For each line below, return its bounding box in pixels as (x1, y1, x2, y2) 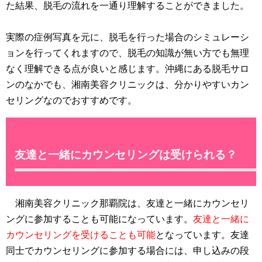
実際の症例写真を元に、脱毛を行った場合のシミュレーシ (6, 32, 249, 42)
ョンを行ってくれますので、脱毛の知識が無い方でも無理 (6, 47, 249, 58)
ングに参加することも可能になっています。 (6, 213, 193, 224)
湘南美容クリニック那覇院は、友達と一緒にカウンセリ (6, 198, 249, 208)
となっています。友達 (156, 229, 249, 240)
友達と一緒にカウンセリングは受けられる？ (15, 148, 237, 161)
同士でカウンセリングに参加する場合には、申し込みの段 (6, 245, 249, 256)
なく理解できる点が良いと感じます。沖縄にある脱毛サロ (6, 63, 249, 74)
